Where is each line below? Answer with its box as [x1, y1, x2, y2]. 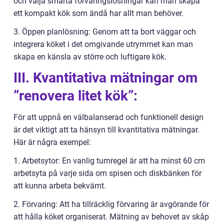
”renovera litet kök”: [13, 87, 137, 104]
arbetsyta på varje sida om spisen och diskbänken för [13, 168, 201, 178]
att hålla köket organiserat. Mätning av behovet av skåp [13, 212, 209, 221]
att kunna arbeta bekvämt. [13, 181, 106, 190]
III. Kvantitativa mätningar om [13, 69, 197, 86]
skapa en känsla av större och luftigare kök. [13, 52, 166, 61]
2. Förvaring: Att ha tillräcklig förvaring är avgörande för [13, 199, 209, 209]
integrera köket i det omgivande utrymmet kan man [13, 39, 193, 49]
